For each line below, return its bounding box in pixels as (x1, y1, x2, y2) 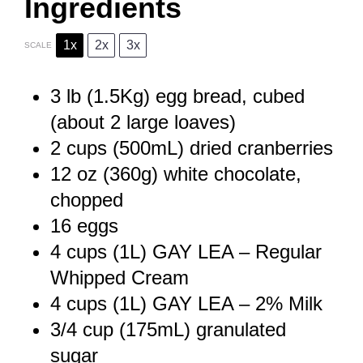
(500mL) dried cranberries (107, 136, 333, 159)
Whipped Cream (50, 266, 189, 288)
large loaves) (121, 110, 236, 133)
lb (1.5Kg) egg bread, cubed (61, 84, 305, 107)
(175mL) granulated (113, 318, 286, 340)
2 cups (50, 136, 107, 159)
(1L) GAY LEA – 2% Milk (107, 292, 322, 314)
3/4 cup (50, 318, 113, 340)
